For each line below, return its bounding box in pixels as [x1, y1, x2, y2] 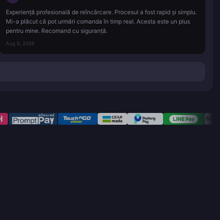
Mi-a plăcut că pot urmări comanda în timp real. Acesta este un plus [6, 17, 190, 25]
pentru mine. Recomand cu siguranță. [6, 27, 108, 34]
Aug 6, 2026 [6, 40, 34, 46]
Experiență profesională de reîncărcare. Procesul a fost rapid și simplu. [6, 8, 197, 16]
